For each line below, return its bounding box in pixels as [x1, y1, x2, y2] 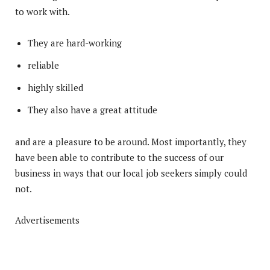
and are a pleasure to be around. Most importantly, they [15, 135, 246, 148]
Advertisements [15, 213, 80, 226]
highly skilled [28, 81, 83, 93]
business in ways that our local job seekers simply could [15, 166, 247, 179]
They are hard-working [28, 36, 122, 49]
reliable [28, 58, 59, 71]
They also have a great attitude [28, 103, 157, 116]
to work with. [15, 5, 70, 17]
